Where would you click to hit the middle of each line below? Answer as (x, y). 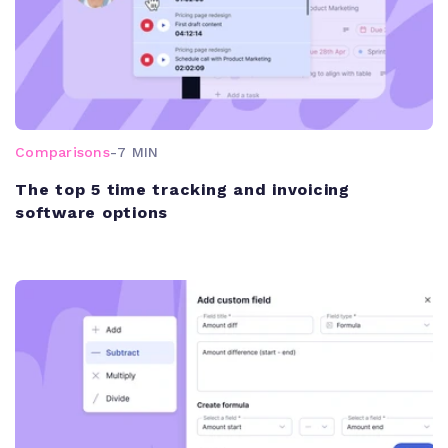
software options (91, 212)
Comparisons (62, 151)
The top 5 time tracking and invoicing (182, 189)
